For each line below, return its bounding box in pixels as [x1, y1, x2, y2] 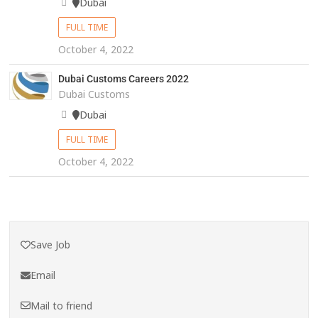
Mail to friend [31, 298, 93, 312]
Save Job [31, 238, 71, 252]
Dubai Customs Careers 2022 [57, 73, 189, 85]
